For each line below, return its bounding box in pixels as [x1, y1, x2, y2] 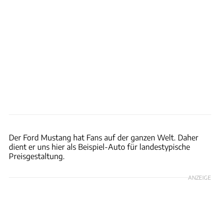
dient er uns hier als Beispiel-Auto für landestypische [9, 141, 190, 151]
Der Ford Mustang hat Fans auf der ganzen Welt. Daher [9, 132, 198, 142]
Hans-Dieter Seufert [166, 116, 216, 123]
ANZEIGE [188, 173, 211, 181]
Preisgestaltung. [9, 151, 65, 161]
